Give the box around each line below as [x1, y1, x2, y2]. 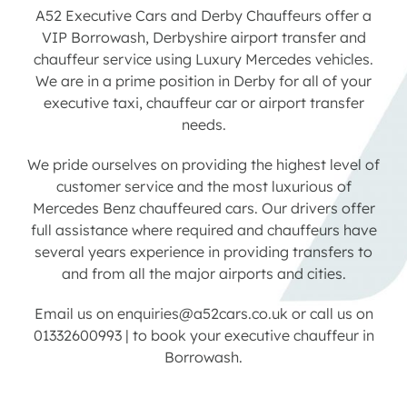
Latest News [160, 92, 247, 111]
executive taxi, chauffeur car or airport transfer [43, 94, 364, 113]
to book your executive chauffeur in [132, 326, 374, 345]
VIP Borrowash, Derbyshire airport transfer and [41, 28, 366, 47]
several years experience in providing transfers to [35, 243, 372, 262]
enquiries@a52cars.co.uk [116, 304, 288, 323]
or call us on [287, 304, 373, 323]
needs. [181, 115, 226, 134]
